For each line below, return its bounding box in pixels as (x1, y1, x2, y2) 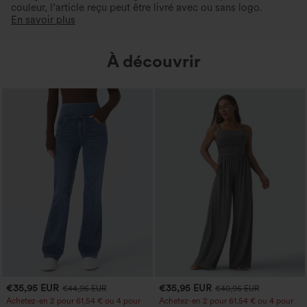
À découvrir (106, 51, 201, 72)
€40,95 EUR (214, 283, 259, 293)
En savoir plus (11, 14, 75, 27)
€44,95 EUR (62, 283, 106, 293)
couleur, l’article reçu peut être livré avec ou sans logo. (11, 1, 262, 14)
